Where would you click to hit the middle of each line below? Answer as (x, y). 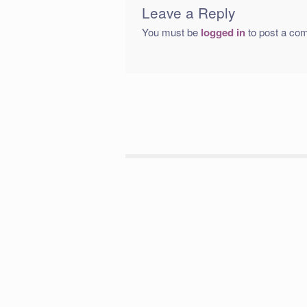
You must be (172, 32)
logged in (223, 32)
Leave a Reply (189, 12)
